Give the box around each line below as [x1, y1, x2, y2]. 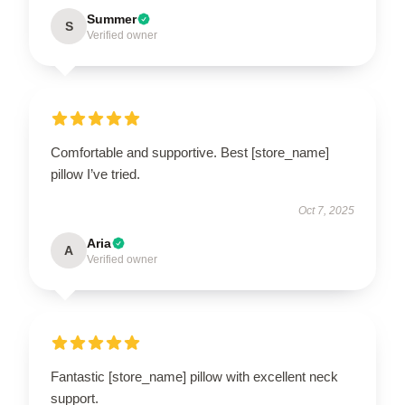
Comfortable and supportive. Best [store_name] [51, 145, 329, 160]
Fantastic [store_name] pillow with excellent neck [51, 369, 338, 384]
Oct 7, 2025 [298, 204, 354, 217]
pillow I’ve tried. [51, 166, 140, 182]
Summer [87, 12, 137, 26]
